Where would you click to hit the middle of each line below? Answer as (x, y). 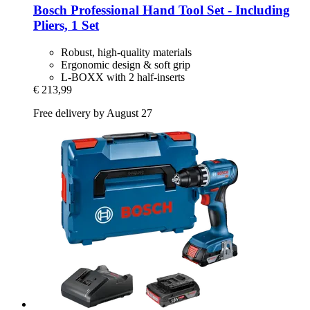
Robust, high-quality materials (126, 52)
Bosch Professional (86, 10)
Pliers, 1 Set (66, 25)
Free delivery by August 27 (93, 113)
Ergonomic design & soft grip (126, 64)
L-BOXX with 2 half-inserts (123, 77)
